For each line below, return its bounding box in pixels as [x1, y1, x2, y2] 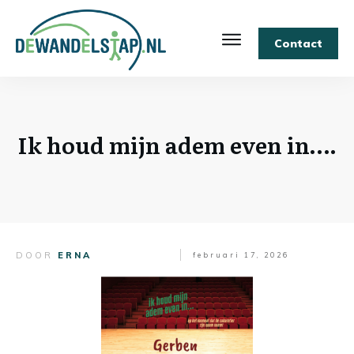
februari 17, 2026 [193, 250, 289, 259]
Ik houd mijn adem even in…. [17, 128, 337, 162]
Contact [274, 36, 322, 51]
